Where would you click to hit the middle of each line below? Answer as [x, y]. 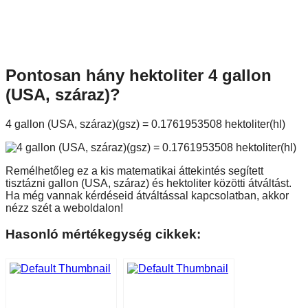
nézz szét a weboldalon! [64, 208]
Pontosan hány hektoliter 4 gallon [139, 75]
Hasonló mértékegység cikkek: [103, 234]
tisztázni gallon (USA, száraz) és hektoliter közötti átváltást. [148, 183]
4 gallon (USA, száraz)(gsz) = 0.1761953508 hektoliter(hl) [145, 124]
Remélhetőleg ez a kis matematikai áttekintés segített [134, 170]
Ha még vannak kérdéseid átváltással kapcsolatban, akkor [147, 195]
